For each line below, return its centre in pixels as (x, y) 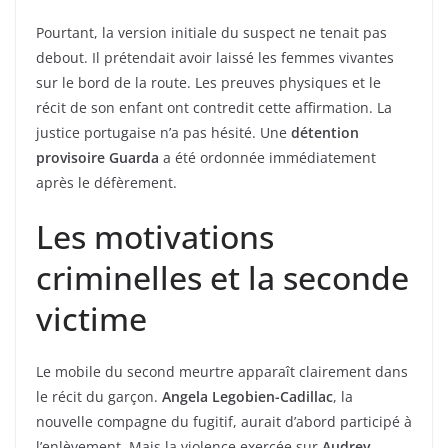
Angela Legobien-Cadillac (247, 397)
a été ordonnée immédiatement (267, 158)
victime (91, 319)
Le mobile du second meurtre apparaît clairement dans (222, 372)
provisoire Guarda (97, 158)
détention (325, 133)
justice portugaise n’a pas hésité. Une (163, 133)
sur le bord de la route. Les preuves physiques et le (208, 83)
